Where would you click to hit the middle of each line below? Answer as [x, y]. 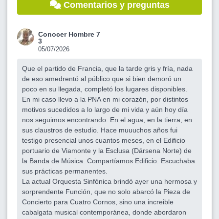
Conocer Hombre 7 [69, 34]
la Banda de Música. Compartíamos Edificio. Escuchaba [109, 161]
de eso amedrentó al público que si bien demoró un [102, 78]
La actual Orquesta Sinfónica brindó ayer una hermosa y [109, 181]
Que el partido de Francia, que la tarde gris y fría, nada [107, 68]
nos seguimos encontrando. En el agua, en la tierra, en [107, 120]
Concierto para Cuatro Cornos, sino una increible [98, 202]
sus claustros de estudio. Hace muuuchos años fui [100, 130]
